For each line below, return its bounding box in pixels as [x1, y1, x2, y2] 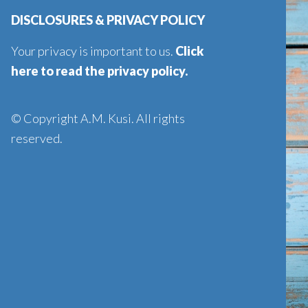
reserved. [11, 131, 63, 146]
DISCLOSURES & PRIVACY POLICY [11, 12, 205, 27]
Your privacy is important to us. [11, 43, 175, 58]
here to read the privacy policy [11, 63, 185, 78]
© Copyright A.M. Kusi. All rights [11, 111, 185, 126]
